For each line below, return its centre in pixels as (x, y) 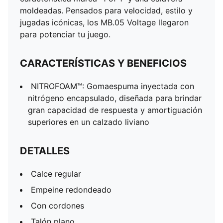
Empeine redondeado (71, 190)
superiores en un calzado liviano (89, 122)
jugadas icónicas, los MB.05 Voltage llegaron (104, 22)
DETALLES (45, 151)
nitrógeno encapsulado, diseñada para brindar (115, 98)
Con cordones (57, 206)
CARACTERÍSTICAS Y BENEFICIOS (103, 63)
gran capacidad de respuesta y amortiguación (115, 110)
